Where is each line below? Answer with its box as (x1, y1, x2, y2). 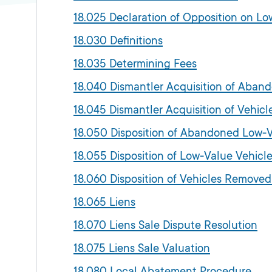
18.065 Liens (73, 195, 135, 208)
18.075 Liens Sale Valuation (73, 242, 210, 254)
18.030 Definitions (73, 34, 163, 47)
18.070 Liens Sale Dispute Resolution (73, 219, 257, 231)
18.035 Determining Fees (73, 57, 197, 70)
